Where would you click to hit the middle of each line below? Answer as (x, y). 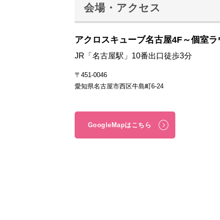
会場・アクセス (123, 8)
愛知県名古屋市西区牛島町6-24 (119, 86)
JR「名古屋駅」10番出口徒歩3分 (133, 56)
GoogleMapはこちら (120, 125)
